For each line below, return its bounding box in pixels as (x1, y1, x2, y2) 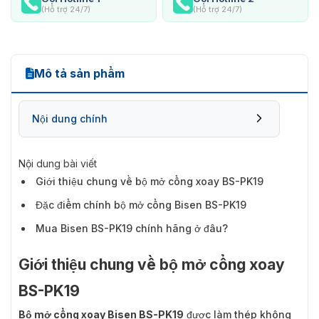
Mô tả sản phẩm (34, 66, 125, 80)
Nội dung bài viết (19, 157, 97, 169)
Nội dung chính (32, 112, 108, 125)
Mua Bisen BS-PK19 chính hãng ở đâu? (36, 221, 228, 234)
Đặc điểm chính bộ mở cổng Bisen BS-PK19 (36, 198, 246, 211)
